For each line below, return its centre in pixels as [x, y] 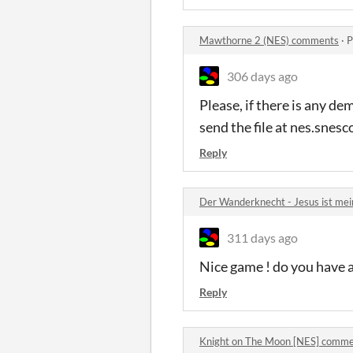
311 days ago [262, 238]
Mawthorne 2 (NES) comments [269, 40]
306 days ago [262, 76]
